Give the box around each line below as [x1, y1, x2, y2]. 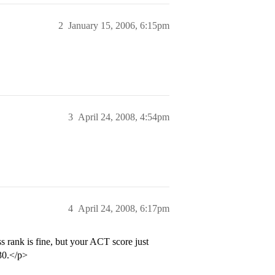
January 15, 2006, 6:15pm [68, 20, 169, 31]
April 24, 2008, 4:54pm [78, 112, 169, 123]
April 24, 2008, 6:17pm [78, 203, 169, 214]
